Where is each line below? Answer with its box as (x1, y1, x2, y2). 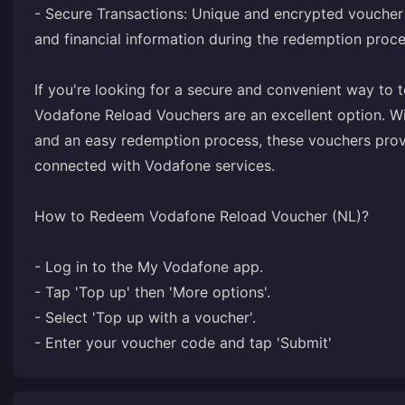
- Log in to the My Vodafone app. (34, 258, 263, 276)
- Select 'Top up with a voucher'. (34, 308, 256, 326)
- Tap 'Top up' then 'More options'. (34, 283, 270, 301)
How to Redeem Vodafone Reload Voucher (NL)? (34, 207, 369, 225)
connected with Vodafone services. (34, 156, 275, 174)
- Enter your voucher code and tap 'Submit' (34, 334, 332, 352)
